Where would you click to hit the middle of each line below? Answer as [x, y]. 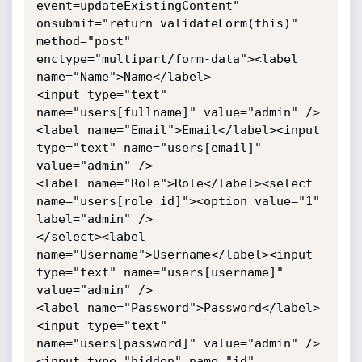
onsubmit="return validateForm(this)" [167, 23]
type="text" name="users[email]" [149, 148]
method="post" [87, 41]
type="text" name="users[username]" [160, 272]
